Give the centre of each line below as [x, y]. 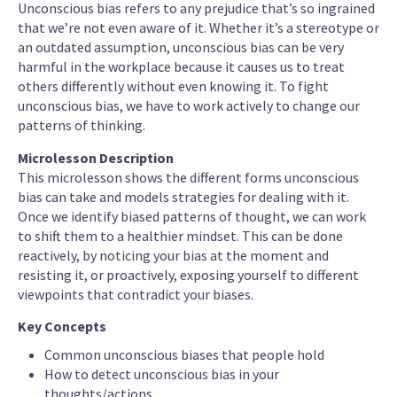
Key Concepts [62, 326]
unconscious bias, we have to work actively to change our [189, 106]
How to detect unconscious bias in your [162, 374]
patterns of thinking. [82, 125]
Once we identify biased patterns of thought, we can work [192, 216]
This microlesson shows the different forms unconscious [188, 177]
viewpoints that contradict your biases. [136, 294]
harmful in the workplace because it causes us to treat [181, 67]
